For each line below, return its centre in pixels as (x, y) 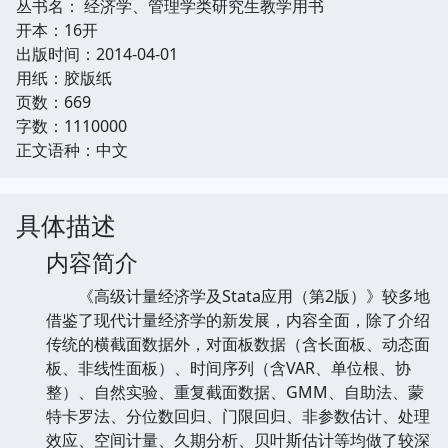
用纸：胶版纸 (64, 77)
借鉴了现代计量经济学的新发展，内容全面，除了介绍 (238, 319)
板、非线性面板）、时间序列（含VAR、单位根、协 (228, 367)
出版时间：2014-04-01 (97, 53)
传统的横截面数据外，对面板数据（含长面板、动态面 (238, 343)
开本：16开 (57, 29)
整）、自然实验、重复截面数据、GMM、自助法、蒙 (235, 391)
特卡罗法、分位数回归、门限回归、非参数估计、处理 (238, 415)
